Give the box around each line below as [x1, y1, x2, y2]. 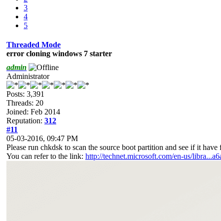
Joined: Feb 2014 [6, 107, 60, 116]
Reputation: [6, 116, 44, 125]
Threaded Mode [6, 40, 61, 49]
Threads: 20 [6, 98, 43, 107]
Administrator [6, 72, 49, 80]
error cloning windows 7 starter [6, 49, 112, 58]
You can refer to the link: [6, 151, 85, 160]
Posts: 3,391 [6, 89, 44, 98]
